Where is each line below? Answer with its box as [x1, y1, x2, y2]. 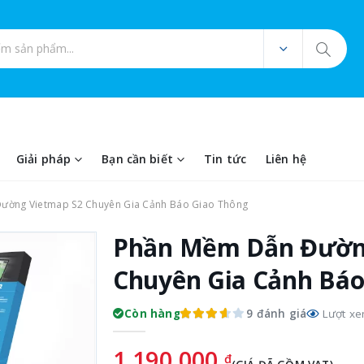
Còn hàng [124, 306, 180, 321]
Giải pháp [15, 151, 71, 167]
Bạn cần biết [102, 151, 173, 167]
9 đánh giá [246, 305, 307, 321]
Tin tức [203, 151, 246, 167]
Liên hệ [265, 151, 306, 167]
